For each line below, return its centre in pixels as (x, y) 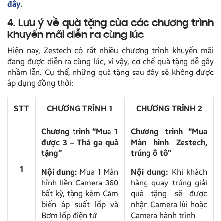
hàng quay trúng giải (169, 183)
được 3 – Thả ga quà (80, 142)
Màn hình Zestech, (169, 142)
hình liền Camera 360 (80, 183)
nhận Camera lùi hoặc (169, 204)
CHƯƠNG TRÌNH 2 (169, 108)
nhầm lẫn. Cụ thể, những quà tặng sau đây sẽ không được (110, 72)
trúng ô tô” (151, 153)
